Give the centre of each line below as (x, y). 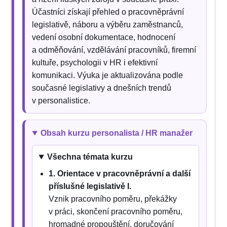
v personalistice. (61, 101)
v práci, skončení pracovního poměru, (116, 212)
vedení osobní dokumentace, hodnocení (104, 37)
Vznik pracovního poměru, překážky (113, 199)
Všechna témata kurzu (90, 157)
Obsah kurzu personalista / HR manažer (117, 133)
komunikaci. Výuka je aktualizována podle (108, 75)
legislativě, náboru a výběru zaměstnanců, (108, 25)
